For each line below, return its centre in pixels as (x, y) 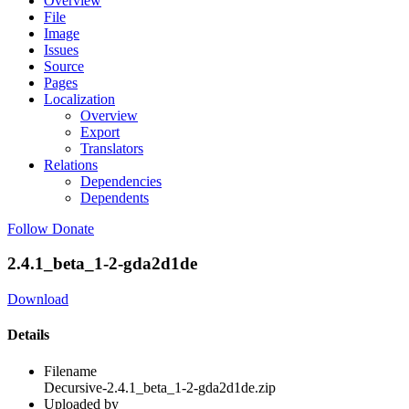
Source (64, 66)
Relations (71, 164)
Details (28, 335)
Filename (70, 371)
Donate (73, 228)
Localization (79, 99)
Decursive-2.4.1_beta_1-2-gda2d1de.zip (160, 387)
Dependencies (121, 181)
